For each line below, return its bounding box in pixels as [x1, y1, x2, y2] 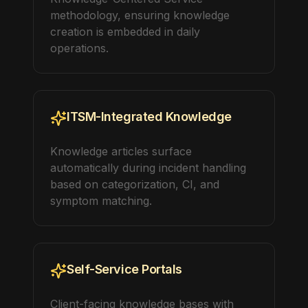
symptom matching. [50, 194, 152, 208]
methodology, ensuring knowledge [50, 8, 230, 22]
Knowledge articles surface [50, 144, 192, 158]
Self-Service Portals [67, 262, 182, 276]
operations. [50, 41, 109, 55]
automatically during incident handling [50, 161, 246, 175]
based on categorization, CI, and [50, 177, 219, 191]
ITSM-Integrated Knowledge [67, 109, 232, 124]
